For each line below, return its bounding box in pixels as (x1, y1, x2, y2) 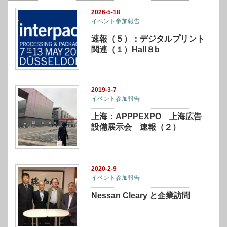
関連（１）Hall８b (91, 45, 160, 54)
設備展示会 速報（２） (91, 122, 181, 131)
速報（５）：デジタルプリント (91, 34, 205, 44)
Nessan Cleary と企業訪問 (91, 191, 191, 200)
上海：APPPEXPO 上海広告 (91, 111, 202, 121)
